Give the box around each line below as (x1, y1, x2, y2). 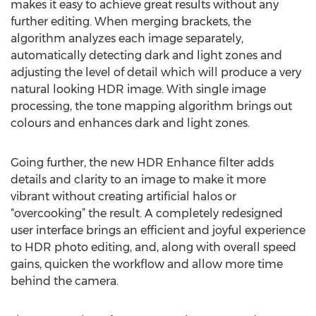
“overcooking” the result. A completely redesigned (11, 207, 283, 220)
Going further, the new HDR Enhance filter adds (11, 156, 274, 169)
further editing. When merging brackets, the (11, 15, 251, 28)
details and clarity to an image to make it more (11, 173, 266, 186)
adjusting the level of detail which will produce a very (11, 66, 301, 79)
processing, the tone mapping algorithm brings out (11, 99, 292, 113)
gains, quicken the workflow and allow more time (11, 257, 283, 271)
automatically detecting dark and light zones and (11, 49, 282, 62)
